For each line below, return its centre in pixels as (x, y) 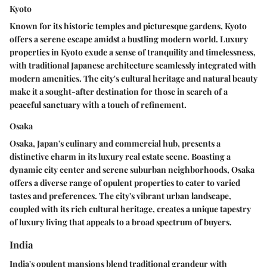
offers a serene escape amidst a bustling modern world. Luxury (129, 39)
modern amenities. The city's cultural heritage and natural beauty (133, 79)
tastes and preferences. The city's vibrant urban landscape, (120, 196)
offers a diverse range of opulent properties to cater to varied (125, 183)
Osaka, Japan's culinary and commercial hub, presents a (115, 144)
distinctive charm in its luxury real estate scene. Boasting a (120, 157)
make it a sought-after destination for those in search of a (119, 92)
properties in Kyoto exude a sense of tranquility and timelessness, (133, 52)
